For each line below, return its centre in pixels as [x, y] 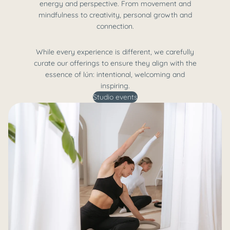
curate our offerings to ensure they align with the [115, 63]
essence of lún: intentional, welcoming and [115, 75]
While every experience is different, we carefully [115, 52]
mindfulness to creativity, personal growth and [115, 15]
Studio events [115, 97]
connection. [115, 26]
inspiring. [115, 86]
